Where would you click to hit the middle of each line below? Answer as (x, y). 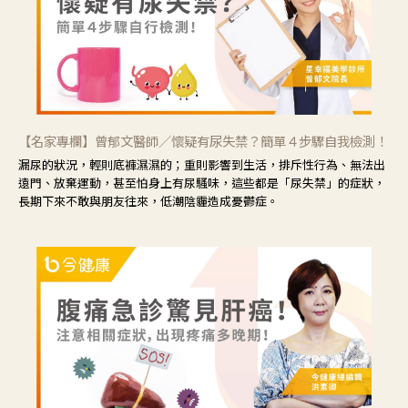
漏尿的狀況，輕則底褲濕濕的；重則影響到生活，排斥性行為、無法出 (202, 165)
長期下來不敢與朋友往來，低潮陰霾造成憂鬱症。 (148, 201)
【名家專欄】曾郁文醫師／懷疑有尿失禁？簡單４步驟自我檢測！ (203, 141)
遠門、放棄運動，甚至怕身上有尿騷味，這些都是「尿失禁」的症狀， (202, 183)
